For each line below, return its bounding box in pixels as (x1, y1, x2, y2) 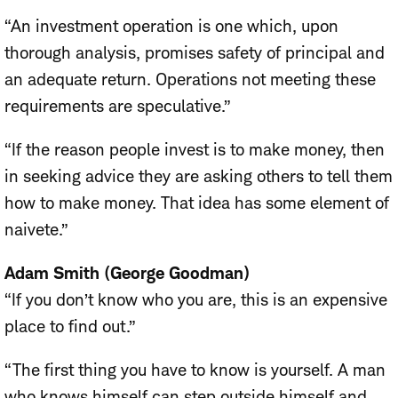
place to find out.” (4, 316, 136, 338)
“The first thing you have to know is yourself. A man (4, 360, 386, 381)
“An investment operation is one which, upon (4, 16, 338, 37)
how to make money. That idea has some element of (4, 193, 389, 214)
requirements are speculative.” (4, 96, 231, 117)
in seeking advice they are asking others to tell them (4, 166, 393, 187)
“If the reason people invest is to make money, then (4, 139, 385, 161)
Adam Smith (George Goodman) (4, 263, 250, 284)
